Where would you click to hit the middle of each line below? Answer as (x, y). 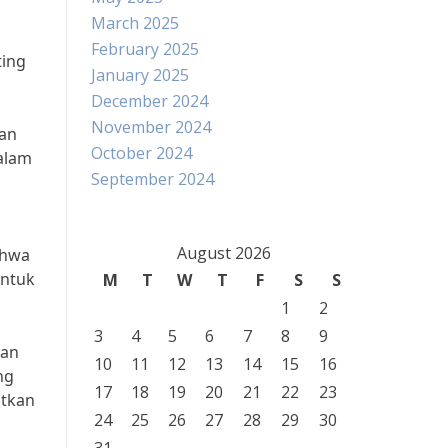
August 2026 (223, 253)
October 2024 (141, 153)
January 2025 (140, 75)
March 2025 (135, 23)
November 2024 (151, 127)
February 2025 (145, 49)
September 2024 (152, 179)
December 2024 (149, 101)
